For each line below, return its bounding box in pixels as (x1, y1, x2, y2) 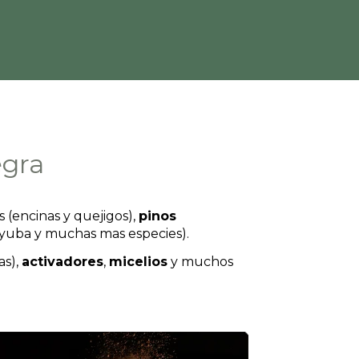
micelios (109, 253, 167, 269)
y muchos (167, 253, 233, 269)
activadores (22, 253, 103, 269)
